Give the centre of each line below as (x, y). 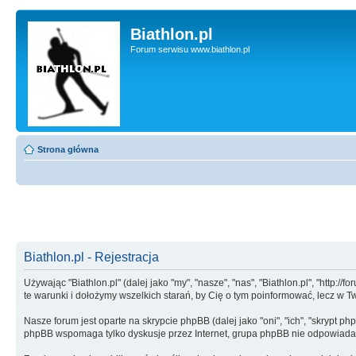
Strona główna (68, 149)
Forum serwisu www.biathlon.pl (190, 49)
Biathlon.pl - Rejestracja (91, 257)
